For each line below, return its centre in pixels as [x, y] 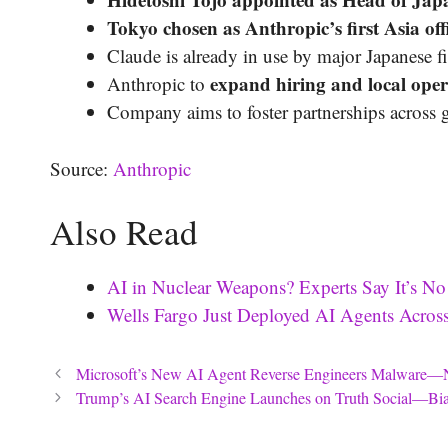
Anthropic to [158, 84]
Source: [81, 168]
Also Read [124, 232]
